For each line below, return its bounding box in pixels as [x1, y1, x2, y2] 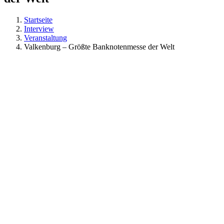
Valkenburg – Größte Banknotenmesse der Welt [24, 42, 174, 51]
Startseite [24, 15, 52, 24]
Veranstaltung [24, 33, 67, 42]
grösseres [23, 75, 52, 84]
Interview [24, 24, 54, 33]
